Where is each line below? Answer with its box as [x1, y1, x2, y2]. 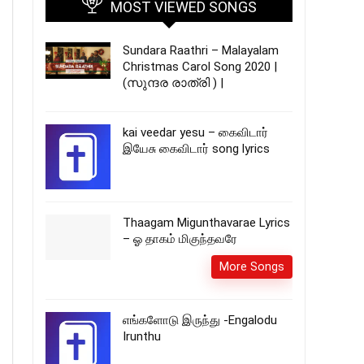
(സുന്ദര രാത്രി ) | [123, 76, 223, 90]
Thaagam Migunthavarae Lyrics [123, 215, 290, 230]
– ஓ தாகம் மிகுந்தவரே [123, 232, 237, 246]
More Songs [219, 260, 284, 273]
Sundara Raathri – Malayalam [123, 43, 279, 58]
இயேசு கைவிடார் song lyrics [123, 141, 270, 156]
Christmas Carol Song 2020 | [123, 59, 277, 74]
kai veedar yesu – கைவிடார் [123, 125, 268, 140]
